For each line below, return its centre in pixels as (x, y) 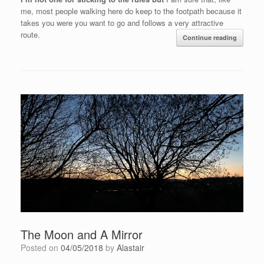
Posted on (43, 247)
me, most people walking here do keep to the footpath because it (131, 11)
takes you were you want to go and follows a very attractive (122, 23)
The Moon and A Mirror (82, 234)
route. (30, 35)
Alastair (131, 247)
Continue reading (210, 38)
